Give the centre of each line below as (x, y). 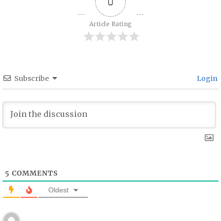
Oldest (59, 190)
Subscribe (32, 78)
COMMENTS (34, 173)
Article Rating (110, 24)
